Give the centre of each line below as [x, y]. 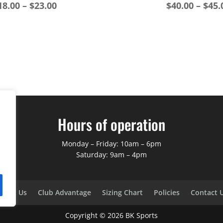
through [75, 44]
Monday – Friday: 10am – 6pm [111, 143]
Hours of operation [111, 124]
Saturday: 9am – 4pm [111, 154]
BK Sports [142, 215]
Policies [167, 192]
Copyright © [86, 215]
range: [71, 18]
